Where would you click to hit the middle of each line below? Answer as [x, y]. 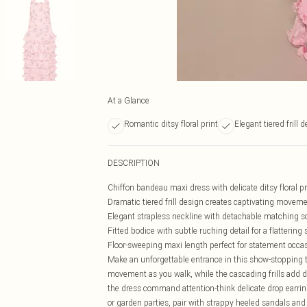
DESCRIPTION [134, 163]
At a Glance [128, 100]
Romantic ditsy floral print [171, 124]
